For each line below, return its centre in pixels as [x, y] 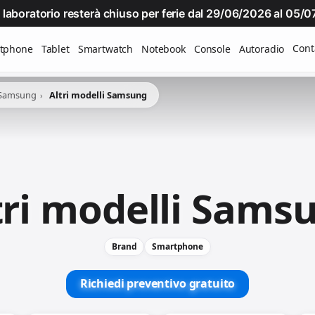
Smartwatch [105, 49]
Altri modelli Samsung [98, 95]
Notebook [163, 49]
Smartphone [178, 246]
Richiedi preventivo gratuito [157, 284]
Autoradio [262, 49]
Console [212, 49]
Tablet [55, 49]
